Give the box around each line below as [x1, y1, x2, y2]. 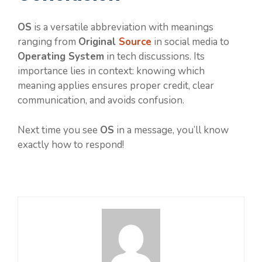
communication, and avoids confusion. [18, 94, 184, 108]
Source [119, 35, 151, 49]
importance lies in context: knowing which [18, 64, 205, 78]
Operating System [18, 50, 104, 64]
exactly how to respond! [18, 137, 124, 151]
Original [78, 35, 119, 49]
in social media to [154, 35, 229, 49]
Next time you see [18, 123, 100, 137]
